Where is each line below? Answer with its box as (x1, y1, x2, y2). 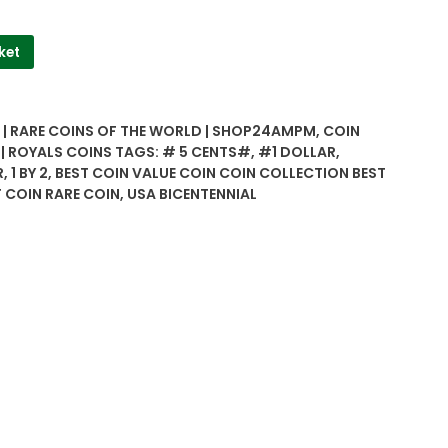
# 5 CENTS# (162, 142, 251, 163)
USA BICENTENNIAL (127, 184, 257, 205)
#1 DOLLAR (258, 142, 336, 163)
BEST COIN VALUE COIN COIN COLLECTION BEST (55, 163, 386, 184)
